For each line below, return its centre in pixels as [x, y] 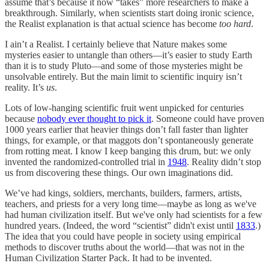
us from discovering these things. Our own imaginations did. [119, 172]
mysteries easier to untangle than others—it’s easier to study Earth [128, 55]
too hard [235, 23]
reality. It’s [26, 87]
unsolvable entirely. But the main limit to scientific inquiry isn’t [123, 76]
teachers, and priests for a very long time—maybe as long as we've [131, 204]
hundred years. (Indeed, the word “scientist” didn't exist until [120, 225]
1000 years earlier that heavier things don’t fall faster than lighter [126, 129]
